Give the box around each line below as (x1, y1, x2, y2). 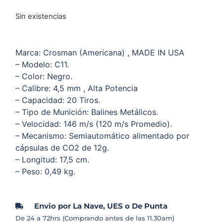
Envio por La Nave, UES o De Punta (34, 201, 168, 211)
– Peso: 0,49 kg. (15, 166, 76, 176)
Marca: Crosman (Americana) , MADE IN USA (15, 47, 185, 57)
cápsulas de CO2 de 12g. (15, 142, 110, 153)
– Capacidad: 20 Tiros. (15, 95, 101, 105)
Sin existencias (15, 11, 67, 21)
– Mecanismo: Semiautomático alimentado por (15, 130, 190, 141)
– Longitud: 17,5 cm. (15, 154, 90, 165)
